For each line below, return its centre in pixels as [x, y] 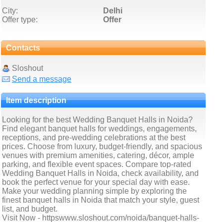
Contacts [23, 48]
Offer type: [20, 20]
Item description [36, 100]
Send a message [42, 79]
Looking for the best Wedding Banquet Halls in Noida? [97, 120]
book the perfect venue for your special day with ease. [96, 182]
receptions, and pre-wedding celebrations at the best [94, 138]
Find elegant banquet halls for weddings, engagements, [99, 129]
